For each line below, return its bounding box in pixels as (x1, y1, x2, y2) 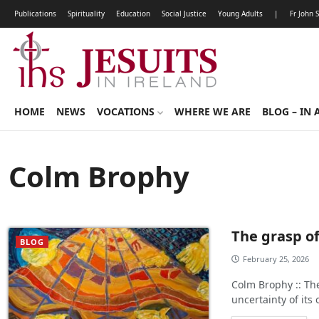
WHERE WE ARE (174, 105, 251, 118)
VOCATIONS (97, 105, 157, 118)
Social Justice (162, 9, 206, 19)
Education (116, 9, 150, 19)
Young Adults (218, 9, 263, 19)
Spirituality (68, 9, 105, 19)
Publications (14, 9, 56, 19)
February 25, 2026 (243, 253, 310, 264)
